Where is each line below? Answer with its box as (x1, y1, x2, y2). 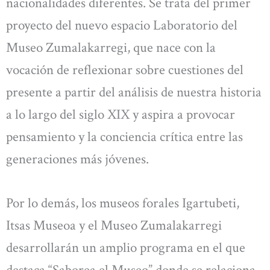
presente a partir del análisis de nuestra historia (6, 83, 262, 101)
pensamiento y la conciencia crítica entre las (6, 127, 243, 146)
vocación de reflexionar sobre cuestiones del (6, 60, 243, 79)
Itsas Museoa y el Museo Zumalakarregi (6, 216, 222, 235)
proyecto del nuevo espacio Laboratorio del (6, 16, 237, 34)
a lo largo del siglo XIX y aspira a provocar (6, 105, 235, 124)
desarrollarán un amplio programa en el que (6, 239, 245, 257)
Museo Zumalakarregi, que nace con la (6, 38, 216, 57)
